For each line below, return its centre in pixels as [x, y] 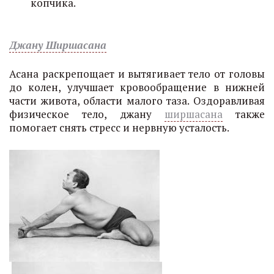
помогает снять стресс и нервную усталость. [119, 128]
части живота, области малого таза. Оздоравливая [137, 101]
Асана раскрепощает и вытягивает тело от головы [137, 74]
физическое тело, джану [87, 114]
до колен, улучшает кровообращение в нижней [137, 87]
